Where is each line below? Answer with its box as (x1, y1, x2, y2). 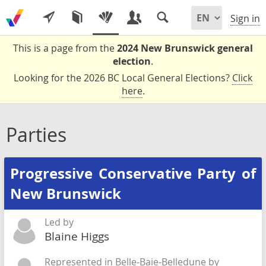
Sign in (230, 12, 260, 26)
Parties (6, 122, 66, 147)
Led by (45, 216, 74, 229)
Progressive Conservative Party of (10, 163, 256, 183)
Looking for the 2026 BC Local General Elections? (14, 71, 232, 84)
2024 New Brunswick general (117, 42, 253, 55)
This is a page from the (13, 42, 117, 55)
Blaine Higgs (45, 229, 109, 243)
